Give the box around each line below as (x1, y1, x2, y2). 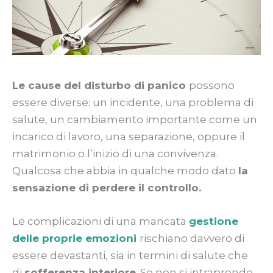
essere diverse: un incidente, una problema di (12, 96, 253, 108)
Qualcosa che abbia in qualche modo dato (12, 164, 238, 177)
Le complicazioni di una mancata (12, 214, 189, 227)
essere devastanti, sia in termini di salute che (12, 249, 248, 261)
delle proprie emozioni (12, 232, 136, 244)
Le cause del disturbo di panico (12, 79, 186, 91)
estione (196, 214, 238, 227)
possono (189, 79, 235, 91)
